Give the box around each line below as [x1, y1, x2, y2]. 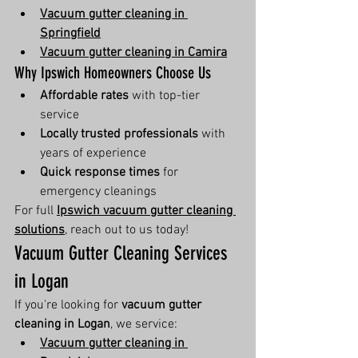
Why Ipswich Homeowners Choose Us [14, 63, 211, 82]
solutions [14, 222, 65, 238]
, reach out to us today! [65, 222, 189, 238]
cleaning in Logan [14, 316, 110, 332]
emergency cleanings [40, 184, 157, 200]
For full [14, 203, 57, 219]
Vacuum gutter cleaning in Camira [40, 45, 227, 61]
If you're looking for [14, 297, 121, 313]
